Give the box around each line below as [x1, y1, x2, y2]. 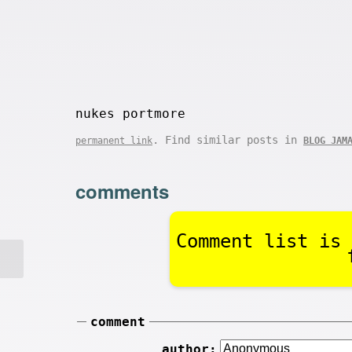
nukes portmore [75, 106, 185, 122]
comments [75, 178, 169, 204]
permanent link [75, 135, 152, 147]
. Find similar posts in [152, 134, 303, 147]
